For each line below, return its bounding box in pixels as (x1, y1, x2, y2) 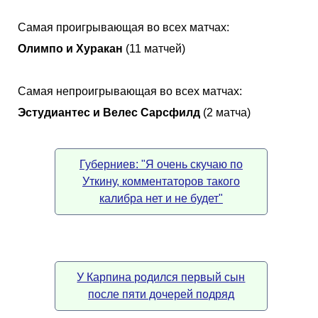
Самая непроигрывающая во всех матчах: (18, 84, 242, 97)
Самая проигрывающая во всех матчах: (18, 21, 229, 33)
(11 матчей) (123, 42, 185, 55)
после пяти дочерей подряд (87, 287, 234, 300)
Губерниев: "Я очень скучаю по (79, 158, 243, 170)
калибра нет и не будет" (99, 192, 223, 204)
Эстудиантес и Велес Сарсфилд (18, 106, 200, 119)
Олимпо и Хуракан (18, 42, 123, 55)
